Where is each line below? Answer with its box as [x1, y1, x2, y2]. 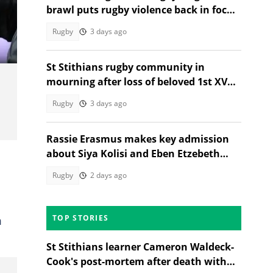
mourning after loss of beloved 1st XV [46, 75, 227, 88]
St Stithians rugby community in [46, 60, 205, 74]
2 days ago [90, 170, 127, 180]
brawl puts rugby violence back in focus [46, 3, 238, 16]
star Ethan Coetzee [46, 90, 138, 103]
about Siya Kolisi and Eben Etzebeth [46, 147, 220, 160]
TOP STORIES [52, 213, 109, 223]
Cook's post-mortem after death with [46, 255, 227, 268]
